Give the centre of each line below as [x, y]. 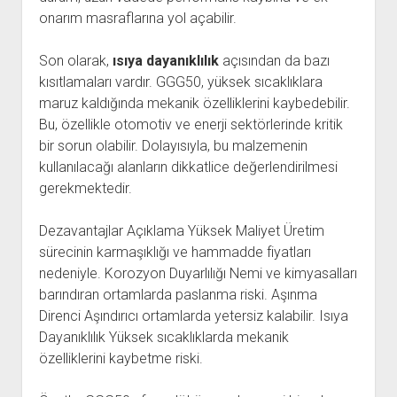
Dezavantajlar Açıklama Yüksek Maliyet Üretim [181, 231]
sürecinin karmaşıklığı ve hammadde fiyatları [175, 252]
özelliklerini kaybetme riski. [121, 358]
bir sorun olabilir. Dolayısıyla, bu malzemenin [173, 146]
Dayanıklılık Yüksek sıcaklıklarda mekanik [163, 337]
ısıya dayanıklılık [165, 61]
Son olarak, [75, 61]
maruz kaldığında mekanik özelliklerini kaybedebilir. [194, 103]
